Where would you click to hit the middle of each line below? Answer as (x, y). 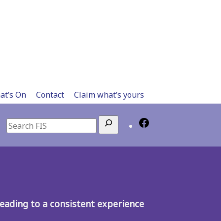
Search (18, 122)
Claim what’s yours (109, 95)
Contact (50, 95)
